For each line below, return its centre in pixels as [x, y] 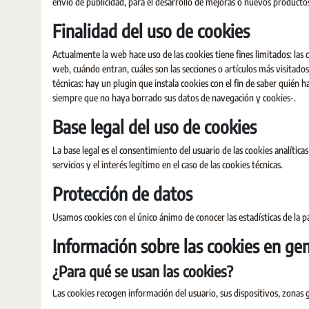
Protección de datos [122, 193]
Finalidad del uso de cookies [151, 31]
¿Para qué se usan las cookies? [143, 271]
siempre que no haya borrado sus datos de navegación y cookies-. [174, 98]
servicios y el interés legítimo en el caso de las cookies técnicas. [168, 165]
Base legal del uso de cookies [154, 127]
